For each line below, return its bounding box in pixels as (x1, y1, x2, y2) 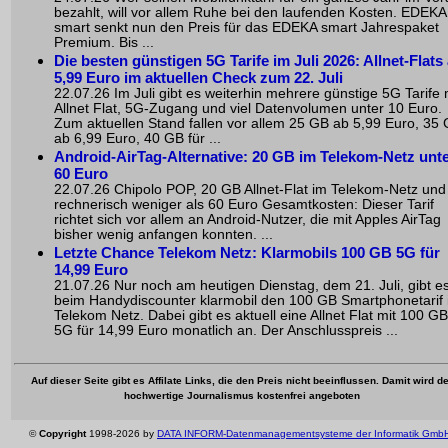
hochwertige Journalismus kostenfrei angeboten (123, 389, 360, 401)
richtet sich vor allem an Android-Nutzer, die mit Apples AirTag (54, 211, 441, 227)
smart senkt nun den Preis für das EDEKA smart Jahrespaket (54, 19, 439, 35)
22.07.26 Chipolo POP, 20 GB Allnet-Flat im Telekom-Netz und (54, 181, 446, 197)
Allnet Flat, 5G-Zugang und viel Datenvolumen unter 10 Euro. (54, 100, 442, 116)
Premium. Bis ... (54, 34, 154, 50)
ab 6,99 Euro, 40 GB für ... (54, 130, 221, 146)
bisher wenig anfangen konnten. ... (54, 226, 273, 242)
